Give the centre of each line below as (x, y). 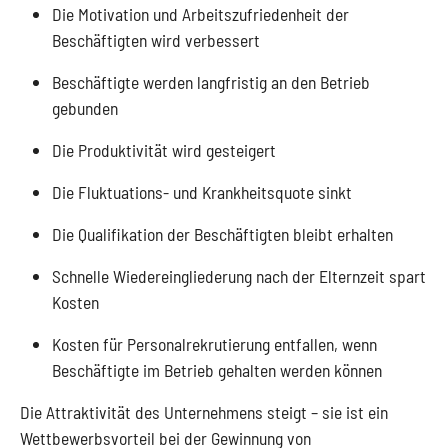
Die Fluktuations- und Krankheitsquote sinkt (202, 192)
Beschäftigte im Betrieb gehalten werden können (217, 370)
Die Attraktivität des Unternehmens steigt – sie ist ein (204, 412)
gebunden (85, 108)
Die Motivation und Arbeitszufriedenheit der (200, 14)
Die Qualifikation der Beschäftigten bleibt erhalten (222, 234)
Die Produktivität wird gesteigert (164, 150)
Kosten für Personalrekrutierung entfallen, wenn (214, 344)
